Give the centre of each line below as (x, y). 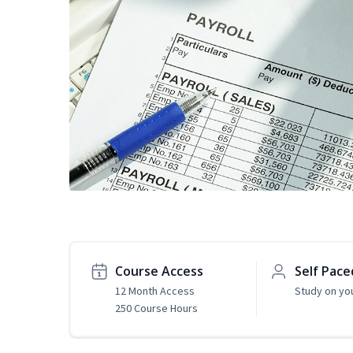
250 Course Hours (156, 308)
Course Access (159, 271)
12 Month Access (155, 291)
